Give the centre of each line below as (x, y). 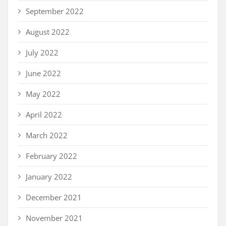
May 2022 (43, 94)
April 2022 (44, 115)
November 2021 (54, 218)
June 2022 (43, 73)
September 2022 (55, 11)
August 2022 (48, 32)
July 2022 (42, 53)
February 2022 (51, 156)
